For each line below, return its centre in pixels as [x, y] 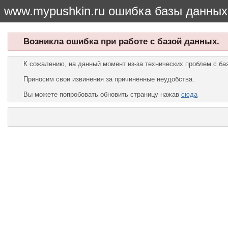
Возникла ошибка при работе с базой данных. [121, 41]
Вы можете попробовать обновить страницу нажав [102, 94]
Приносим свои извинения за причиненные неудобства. [109, 79]
